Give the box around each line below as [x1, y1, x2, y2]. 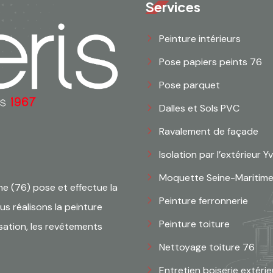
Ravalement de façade [159, 125, 258, 138]
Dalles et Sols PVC [159, 102, 239, 115]
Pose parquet [159, 79, 220, 91]
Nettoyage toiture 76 [159, 241, 255, 253]
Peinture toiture [159, 218, 230, 230]
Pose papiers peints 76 [159, 55, 262, 68]
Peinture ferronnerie [159, 194, 248, 207]
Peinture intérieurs [159, 32, 241, 45]
